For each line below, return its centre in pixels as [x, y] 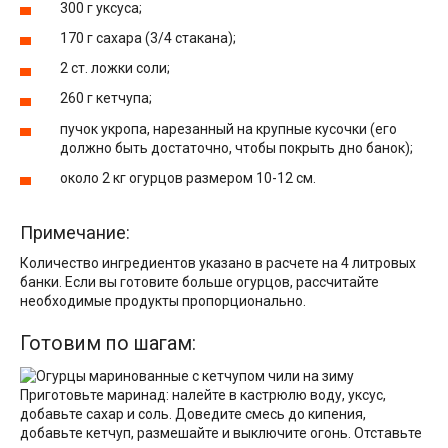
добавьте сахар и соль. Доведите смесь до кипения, [193, 414]
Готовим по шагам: [108, 344]
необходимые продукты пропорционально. [163, 301]
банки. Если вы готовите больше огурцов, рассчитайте [199, 282]
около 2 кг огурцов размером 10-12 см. [188, 177]
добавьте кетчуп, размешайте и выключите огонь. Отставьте [221, 433]
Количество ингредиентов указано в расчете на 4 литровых [218, 263]
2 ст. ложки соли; [115, 68]
